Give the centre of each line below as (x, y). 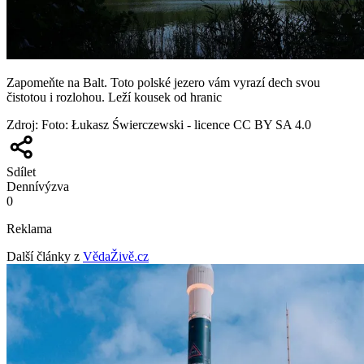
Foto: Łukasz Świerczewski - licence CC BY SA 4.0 (176, 124)
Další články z (43, 256)
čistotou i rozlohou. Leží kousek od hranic (114, 97)
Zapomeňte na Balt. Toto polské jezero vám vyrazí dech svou (163, 82)
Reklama (29, 228)
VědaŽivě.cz (116, 256)
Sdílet (21, 171)
